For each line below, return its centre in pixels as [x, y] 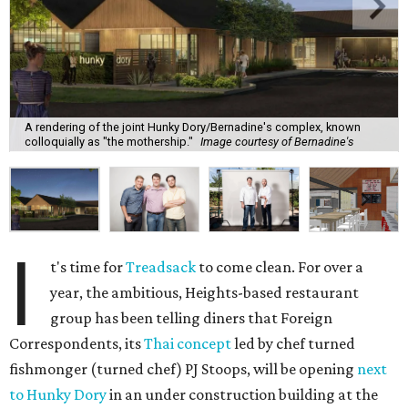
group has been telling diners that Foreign [192, 317]
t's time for [88, 266]
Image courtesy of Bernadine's [277, 142]
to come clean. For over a [280, 266]
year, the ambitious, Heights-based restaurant [205, 292]
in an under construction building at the [242, 394]
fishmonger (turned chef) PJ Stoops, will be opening [183, 368]
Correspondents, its [76, 343]
